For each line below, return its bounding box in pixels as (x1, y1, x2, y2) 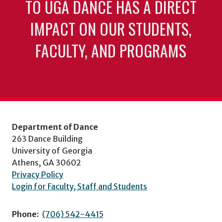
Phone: (12, 209, 39, 219)
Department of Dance (12, 121, 98, 132)
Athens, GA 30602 (12, 157, 81, 167)
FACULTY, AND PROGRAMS (35, 39, 187, 62)
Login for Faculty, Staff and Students (12, 181, 147, 191)
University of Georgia (12, 145, 92, 156)
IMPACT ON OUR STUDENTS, (30, 17, 192, 41)
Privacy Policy (12, 169, 63, 179)
